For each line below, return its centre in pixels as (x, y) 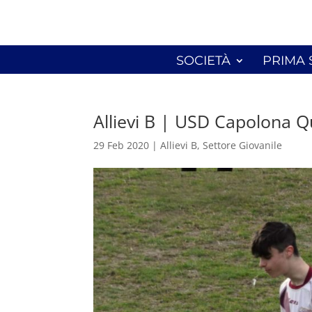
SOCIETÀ (203, 60)
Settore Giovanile (243, 145)
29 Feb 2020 (122, 145)
